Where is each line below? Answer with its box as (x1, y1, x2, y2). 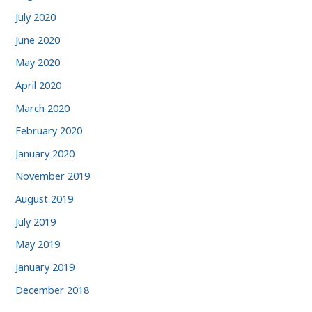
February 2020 (15, 123, 83, 138)
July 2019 (15, 214, 56, 228)
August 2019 (15, 192, 74, 206)
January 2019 (15, 260, 75, 274)
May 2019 (15, 237, 61, 251)
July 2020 (15, 9, 56, 24)
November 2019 (15, 169, 91, 183)
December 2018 (15, 282, 90, 297)
